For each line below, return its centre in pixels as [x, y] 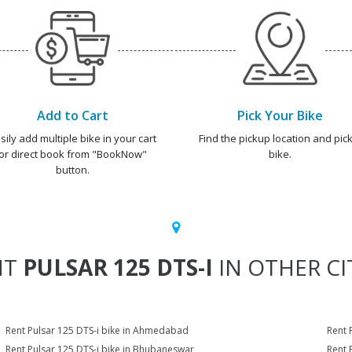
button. [72, 170]
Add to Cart [72, 115]
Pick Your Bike [280, 115]
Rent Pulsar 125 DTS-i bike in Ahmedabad [97, 330]
